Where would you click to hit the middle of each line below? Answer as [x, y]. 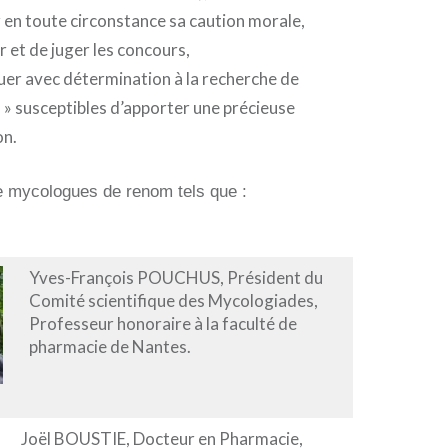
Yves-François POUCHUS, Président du [175, 277]
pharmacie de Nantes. [109, 346]
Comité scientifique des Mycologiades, [173, 300]
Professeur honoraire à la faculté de [162, 323]
